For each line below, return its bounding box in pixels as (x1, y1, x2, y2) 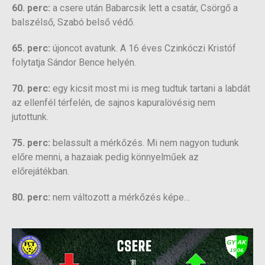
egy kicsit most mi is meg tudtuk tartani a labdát (50, 82, 250, 94)
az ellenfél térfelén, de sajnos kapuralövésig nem (12, 96, 215, 108)
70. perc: (12, 82, 50, 94)
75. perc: (12, 137, 50, 148)
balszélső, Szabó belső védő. (12, 16, 135, 28)
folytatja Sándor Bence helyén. (12, 56, 136, 68)
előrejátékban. (12, 165, 69, 177)
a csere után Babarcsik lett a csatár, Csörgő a (50, 2, 238, 14)
